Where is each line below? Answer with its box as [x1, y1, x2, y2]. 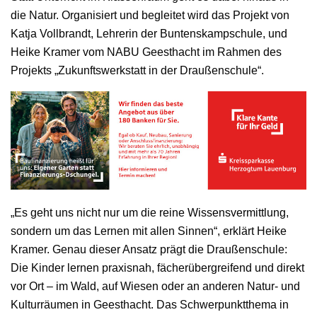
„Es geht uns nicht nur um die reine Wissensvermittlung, [11, 207, 289, 219]
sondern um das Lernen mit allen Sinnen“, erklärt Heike [11, 225, 287, 238]
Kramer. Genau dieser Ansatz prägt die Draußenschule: [11, 243, 287, 256]
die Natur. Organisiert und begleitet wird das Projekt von [11, 8, 289, 21]
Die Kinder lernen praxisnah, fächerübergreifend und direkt [11, 262, 304, 275]
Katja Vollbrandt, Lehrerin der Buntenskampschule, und [11, 27, 287, 40]
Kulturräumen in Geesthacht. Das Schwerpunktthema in [11, 299, 289, 311]
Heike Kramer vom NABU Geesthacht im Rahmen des [11, 45, 282, 58]
